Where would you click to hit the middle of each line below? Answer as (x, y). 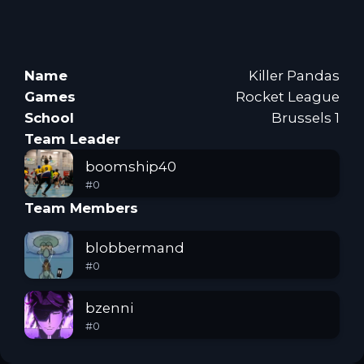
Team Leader (72, 139)
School (49, 118)
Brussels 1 (305, 118)
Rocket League (288, 97)
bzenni (109, 308)
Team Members (81, 208)
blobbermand (135, 247)
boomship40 (131, 166)
